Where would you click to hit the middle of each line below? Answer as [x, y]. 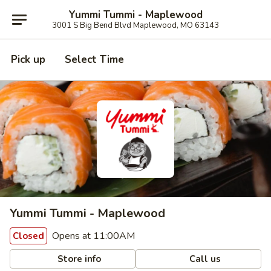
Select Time [94, 60]
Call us [204, 259]
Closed [28, 236]
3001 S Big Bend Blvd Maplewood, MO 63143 [135, 25]
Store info [78, 259]
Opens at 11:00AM [92, 236]
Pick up [28, 60]
